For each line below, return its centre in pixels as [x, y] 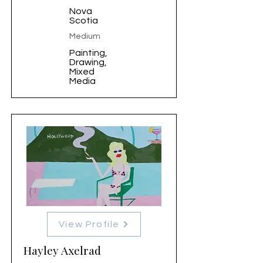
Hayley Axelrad [62, 250]
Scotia [84, 21]
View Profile [89, 224]
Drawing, [88, 62]
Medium [85, 36]
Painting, [88, 53]
